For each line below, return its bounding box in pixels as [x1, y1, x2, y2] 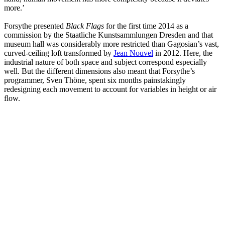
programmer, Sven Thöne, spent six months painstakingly [4, 76, 186, 85]
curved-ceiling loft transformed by [4, 49, 114, 58]
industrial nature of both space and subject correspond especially [4, 58, 207, 67]
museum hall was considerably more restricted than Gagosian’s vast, [4, 40, 219, 49]
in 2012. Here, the [153, 49, 212, 58]
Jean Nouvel [114, 49, 153, 58]
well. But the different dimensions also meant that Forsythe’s [4, 67, 195, 76]
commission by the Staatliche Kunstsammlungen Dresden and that [4, 31, 213, 40]
